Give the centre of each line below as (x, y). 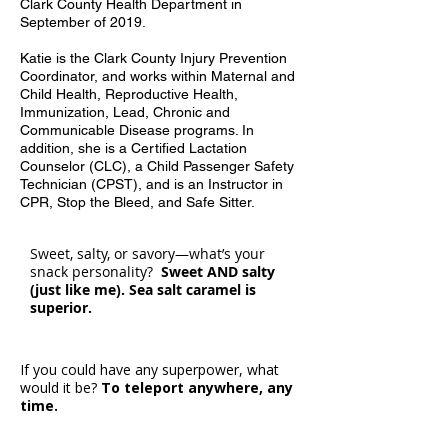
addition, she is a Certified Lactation (133, 148)
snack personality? (95, 271)
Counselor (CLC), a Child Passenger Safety (157, 166)
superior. (61, 307)
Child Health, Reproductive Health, (129, 94)
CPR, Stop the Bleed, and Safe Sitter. (137, 202)
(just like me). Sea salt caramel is (143, 289)
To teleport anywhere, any (197, 387)
